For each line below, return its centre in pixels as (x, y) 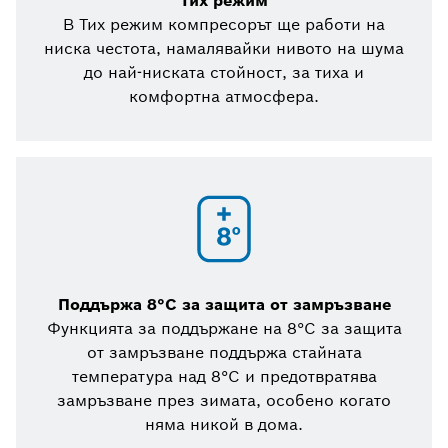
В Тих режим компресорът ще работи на (224, 25)
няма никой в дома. (224, 425)
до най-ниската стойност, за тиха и (224, 73)
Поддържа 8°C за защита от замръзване (224, 305)
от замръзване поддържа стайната (224, 353)
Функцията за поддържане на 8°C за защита (224, 329)
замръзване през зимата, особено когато (224, 401)
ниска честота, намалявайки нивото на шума (224, 49)
